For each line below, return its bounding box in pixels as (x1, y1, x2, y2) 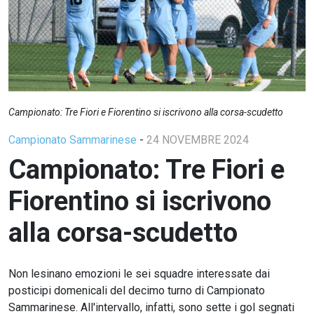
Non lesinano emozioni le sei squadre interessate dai (8, 266, 270, 280)
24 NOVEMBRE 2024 (146, 132, 249, 146)
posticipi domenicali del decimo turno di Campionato (8, 283, 265, 297)
